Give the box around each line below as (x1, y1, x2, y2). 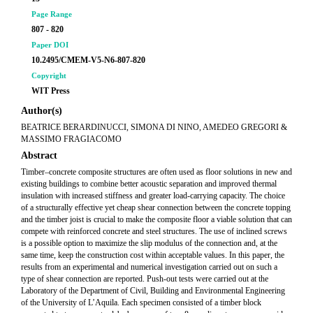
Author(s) (21, 105, 62, 116)
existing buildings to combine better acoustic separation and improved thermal (21, 179, 277, 189)
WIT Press (31, 86, 70, 96)
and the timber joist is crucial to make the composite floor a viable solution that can (21, 214, 292, 224)
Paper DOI (31, 41, 68, 49)
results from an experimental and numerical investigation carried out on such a (21, 262, 277, 272)
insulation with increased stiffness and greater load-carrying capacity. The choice (21, 191, 285, 201)
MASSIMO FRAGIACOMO (21, 134, 122, 144)
